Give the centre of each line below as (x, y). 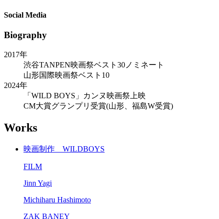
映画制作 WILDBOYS (64, 149)
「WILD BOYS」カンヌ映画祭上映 (85, 96)
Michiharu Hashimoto (57, 199)
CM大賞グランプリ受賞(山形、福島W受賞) (98, 106)
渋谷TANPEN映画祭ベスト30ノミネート (94, 65)
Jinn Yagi (38, 183)
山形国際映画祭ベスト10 (66, 75)
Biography (25, 35)
